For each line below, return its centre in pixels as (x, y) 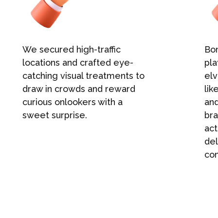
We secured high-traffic (72, 49)
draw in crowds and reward (79, 89)
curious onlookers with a (73, 102)
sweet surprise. (55, 115)
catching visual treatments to (84, 76)
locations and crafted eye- (78, 63)
